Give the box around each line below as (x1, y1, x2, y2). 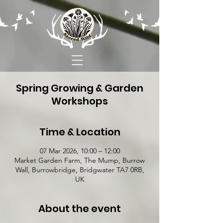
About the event (38, 202, 121, 216)
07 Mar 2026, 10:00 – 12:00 (39, 146, 120, 155)
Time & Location (39, 125, 120, 139)
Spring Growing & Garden (16, 81, 143, 95)
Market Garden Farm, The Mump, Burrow (14, 156, 145, 165)
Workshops (51, 94, 108, 108)
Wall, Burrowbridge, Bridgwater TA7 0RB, (15, 165, 144, 174)
